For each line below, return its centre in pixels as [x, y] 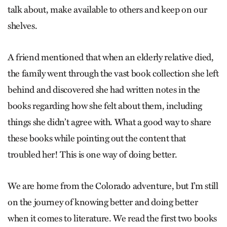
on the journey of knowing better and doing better [103, 202]
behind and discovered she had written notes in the [104, 90]
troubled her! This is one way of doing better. [92, 155]
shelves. [23, 26]
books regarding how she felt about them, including [105, 106]
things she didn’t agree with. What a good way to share [109, 122]
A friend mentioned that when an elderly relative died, [111, 58]
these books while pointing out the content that [97, 139]
